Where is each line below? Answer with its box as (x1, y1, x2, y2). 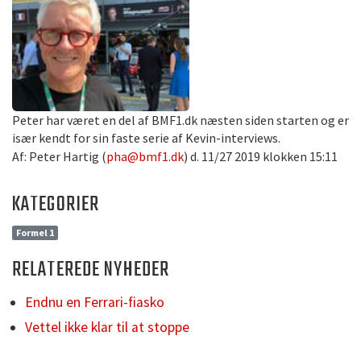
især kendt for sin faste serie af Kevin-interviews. (12, 130, 280, 147)
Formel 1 (15, 226, 54, 239)
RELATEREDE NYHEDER (12, 254, 170, 287)
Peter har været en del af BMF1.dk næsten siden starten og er (12, 112, 349, 129)
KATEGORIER (12, 189, 100, 222)
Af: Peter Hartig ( (12, 148, 106, 165)
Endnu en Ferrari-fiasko (25, 293, 164, 312)
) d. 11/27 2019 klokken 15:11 (184, 148, 338, 165)
